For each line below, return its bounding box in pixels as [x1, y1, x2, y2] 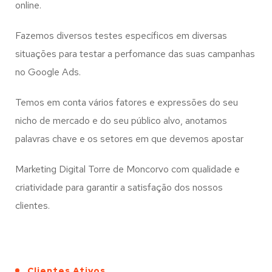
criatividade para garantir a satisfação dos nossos [15, 181, 223, 194]
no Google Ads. [15, 66, 81, 78]
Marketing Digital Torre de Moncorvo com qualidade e [15, 163, 240, 175]
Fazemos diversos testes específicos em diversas [15, 29, 227, 42]
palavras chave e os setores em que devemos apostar [15, 132, 243, 145]
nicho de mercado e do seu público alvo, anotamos [15, 114, 227, 127]
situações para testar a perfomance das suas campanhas [15, 47, 255, 60]
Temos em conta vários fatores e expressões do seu [15, 96, 238, 109]
